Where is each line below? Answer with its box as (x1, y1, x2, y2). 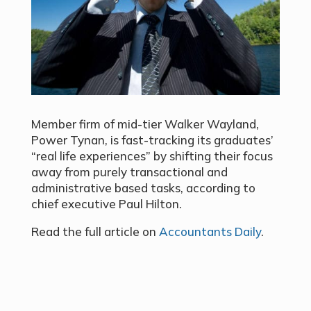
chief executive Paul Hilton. (31, 196, 182, 212)
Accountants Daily (158, 224, 261, 239)
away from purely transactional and (31, 165, 228, 180)
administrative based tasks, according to (31, 180, 255, 196)
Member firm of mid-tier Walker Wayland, (31, 117, 259, 132)
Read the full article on (31, 224, 159, 239)
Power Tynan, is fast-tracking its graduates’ (31, 133, 274, 148)
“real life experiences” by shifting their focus (31, 149, 273, 164)
